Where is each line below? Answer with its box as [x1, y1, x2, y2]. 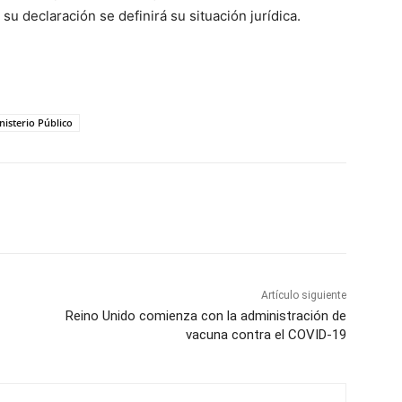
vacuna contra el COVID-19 [185, 327, 346, 344]
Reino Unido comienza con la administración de [65, 308, 346, 325]
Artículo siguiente [260, 289, 346, 302]
